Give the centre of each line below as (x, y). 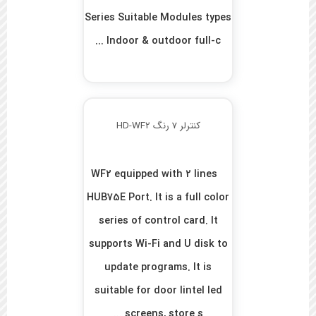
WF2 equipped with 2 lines (154, 175)
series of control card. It (158, 221)
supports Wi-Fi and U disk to (158, 245)
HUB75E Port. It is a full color (158, 198)
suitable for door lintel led (158, 291)
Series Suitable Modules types (158, 18)
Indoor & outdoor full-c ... (164, 42)
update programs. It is (158, 268)
